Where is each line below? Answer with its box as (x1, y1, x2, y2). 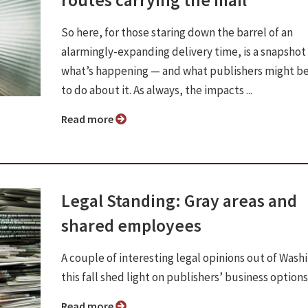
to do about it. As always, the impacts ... (61, 82, 252, 98)
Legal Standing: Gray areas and (61, 189, 297, 212)
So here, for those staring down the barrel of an (61, 24, 293, 40)
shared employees (61, 214, 201, 236)
